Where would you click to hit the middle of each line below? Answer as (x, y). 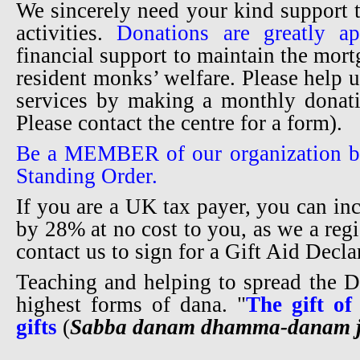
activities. (67, 33)
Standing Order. (87, 176)
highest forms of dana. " (131, 305)
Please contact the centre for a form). (179, 123)
